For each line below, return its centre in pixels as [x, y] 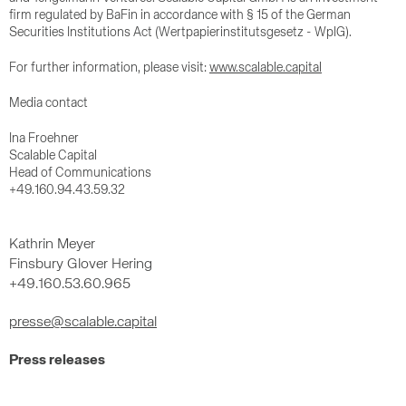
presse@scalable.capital [83, 323]
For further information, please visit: [109, 68]
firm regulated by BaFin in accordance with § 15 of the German [180, 15]
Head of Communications [80, 173]
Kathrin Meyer [52, 245]
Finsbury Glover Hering [81, 265]
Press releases [57, 361]
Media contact [48, 103]
